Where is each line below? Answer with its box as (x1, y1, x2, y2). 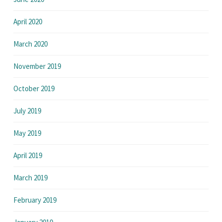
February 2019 (13, 195, 56, 205)
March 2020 (13, 39, 48, 49)
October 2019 (13, 84, 55, 94)
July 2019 (13, 106, 41, 116)
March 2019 (13, 173, 48, 183)
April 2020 (13, 17, 42, 27)
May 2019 (13, 128, 41, 138)
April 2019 (13, 151, 42, 161)
